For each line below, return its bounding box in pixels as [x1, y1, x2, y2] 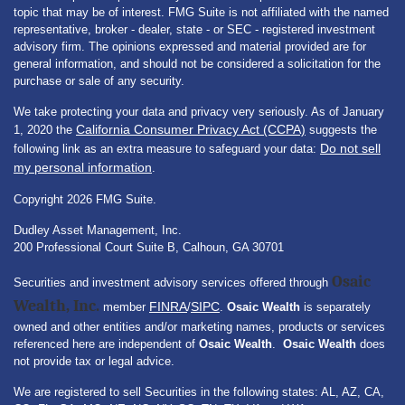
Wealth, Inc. [14, 297, 99, 316]
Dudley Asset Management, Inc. [14, 223, 185, 237]
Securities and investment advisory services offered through [14, 276, 332, 289]
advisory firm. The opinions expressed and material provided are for [14, 40, 366, 53]
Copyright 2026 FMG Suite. [14, 193, 156, 206]
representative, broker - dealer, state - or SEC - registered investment [14, 23, 375, 36]
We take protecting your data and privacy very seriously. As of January [14, 105, 384, 118]
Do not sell [320, 141, 381, 155]
